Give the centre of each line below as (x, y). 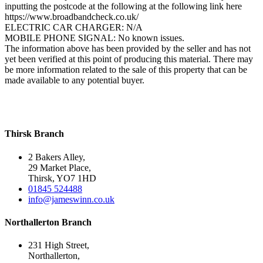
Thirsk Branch (34, 134)
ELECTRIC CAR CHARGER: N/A (74, 28)
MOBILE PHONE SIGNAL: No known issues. (95, 38)
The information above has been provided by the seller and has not (128, 49)
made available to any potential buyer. (75, 80)
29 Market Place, (60, 167)
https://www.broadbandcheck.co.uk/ (72, 17)
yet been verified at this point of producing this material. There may (129, 59)
